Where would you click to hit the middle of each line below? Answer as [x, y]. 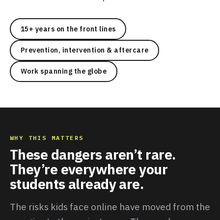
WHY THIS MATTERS [47, 137]
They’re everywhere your [89, 169]
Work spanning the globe [64, 71]
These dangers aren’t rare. [93, 154]
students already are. [77, 184]
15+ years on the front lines [68, 29]
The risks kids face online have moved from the [110, 206]
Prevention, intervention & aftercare [84, 50]
